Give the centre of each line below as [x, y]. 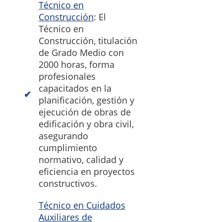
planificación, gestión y [86, 100]
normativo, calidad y [81, 160]
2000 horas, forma [77, 65]
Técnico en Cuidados [82, 205]
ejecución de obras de [85, 112]
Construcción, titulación [88, 41]
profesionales [67, 77]
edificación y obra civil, [86, 124]
